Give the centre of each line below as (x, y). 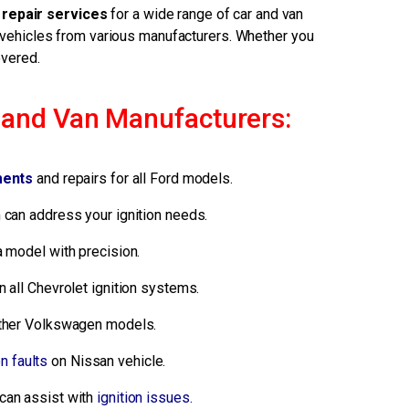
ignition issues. (145, 398)
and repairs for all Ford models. (133, 179)
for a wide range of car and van (205, 15)
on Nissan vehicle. (107, 362)
